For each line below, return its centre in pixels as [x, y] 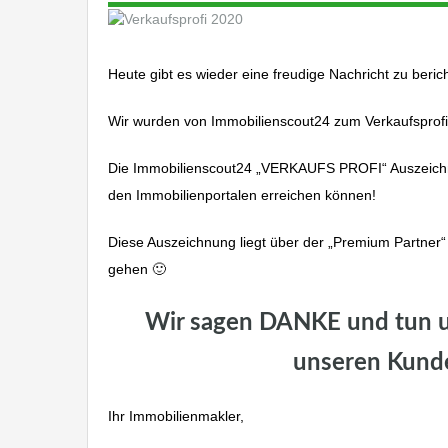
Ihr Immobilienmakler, [176, 415]
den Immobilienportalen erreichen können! [242, 194]
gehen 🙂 [137, 268]
